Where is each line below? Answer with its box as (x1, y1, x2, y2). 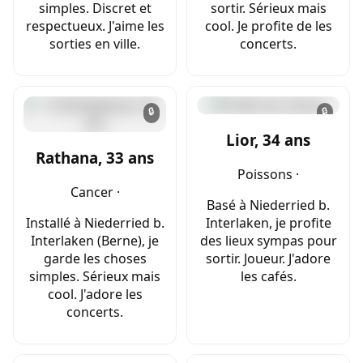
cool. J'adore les (47, 284, 143, 303)
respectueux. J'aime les (25, 17, 164, 36)
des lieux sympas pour (199, 231, 337, 250)
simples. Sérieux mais (29, 267, 160, 285)
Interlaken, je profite (205, 213, 331, 232)
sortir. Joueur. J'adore (206, 249, 331, 267)
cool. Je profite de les (204, 17, 332, 36)
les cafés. (240, 267, 297, 285)
